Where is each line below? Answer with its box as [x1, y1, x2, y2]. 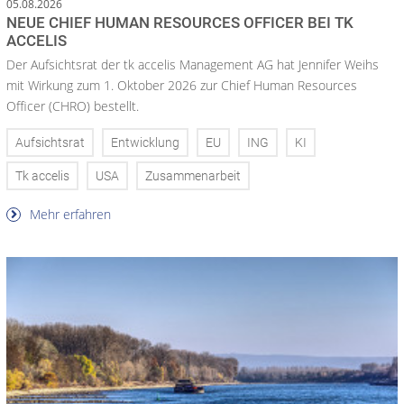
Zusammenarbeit [145, 168, 241, 184]
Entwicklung [111, 134, 179, 151]
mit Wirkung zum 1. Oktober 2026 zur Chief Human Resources [6, 77, 357, 95]
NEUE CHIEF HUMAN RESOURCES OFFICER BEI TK [6, 14, 353, 32]
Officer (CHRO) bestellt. [6, 97, 139, 115]
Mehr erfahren [26, 206, 111, 224]
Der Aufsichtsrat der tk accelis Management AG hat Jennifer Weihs [6, 56, 379, 74]
